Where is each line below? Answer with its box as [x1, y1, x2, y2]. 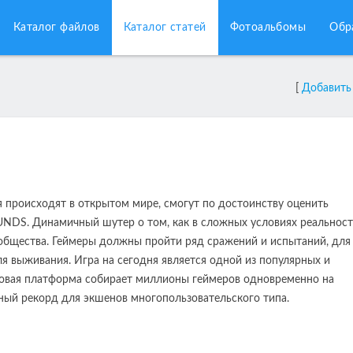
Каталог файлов [13, 22, 100, 33]
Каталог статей [123, 22, 206, 33]
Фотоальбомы [229, 22, 307, 33]
